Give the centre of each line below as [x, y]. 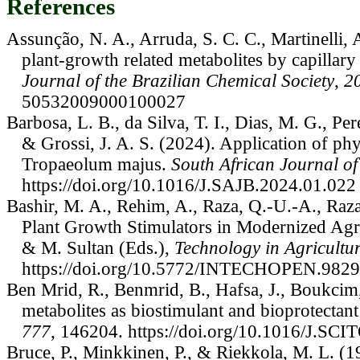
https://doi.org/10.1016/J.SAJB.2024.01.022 [188, 185]
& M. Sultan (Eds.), [98, 247]
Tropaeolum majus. [96, 164]
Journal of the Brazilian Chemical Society [178, 80]
